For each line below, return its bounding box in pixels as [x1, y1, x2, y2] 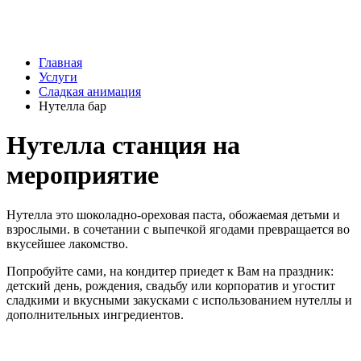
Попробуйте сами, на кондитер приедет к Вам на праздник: [6, 263, 334, 278]
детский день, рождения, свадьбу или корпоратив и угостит [6, 278, 335, 293]
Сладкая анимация [39, 85, 141, 98]
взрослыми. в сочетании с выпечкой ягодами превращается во [6, 222, 350, 236]
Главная [39, 56, 82, 69]
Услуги [39, 70, 77, 84]
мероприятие [6, 160, 159, 190]
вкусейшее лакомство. [6, 236, 128, 251]
